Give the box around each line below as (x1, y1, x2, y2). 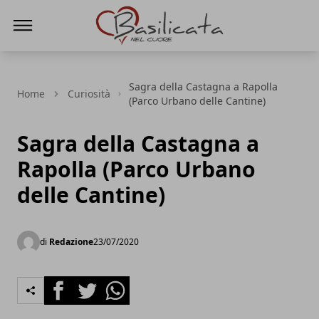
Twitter (72, 276, 110, 292)
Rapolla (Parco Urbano (17, 155, 256, 184)
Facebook (43, 276, 95, 292)
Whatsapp (100, 276, 155, 292)
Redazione (49, 236, 93, 248)
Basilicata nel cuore (94, 46, 199, 61)
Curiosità (68, 87, 110, 100)
